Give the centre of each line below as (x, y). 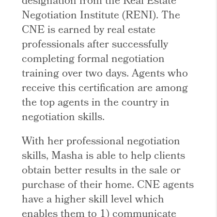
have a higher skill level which (93, 200)
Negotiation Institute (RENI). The (101, 16)
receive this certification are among (105, 89)
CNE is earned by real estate (89, 31)
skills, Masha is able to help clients (104, 156)
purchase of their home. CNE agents (108, 186)
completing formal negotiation (93, 60)
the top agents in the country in (96, 103)
